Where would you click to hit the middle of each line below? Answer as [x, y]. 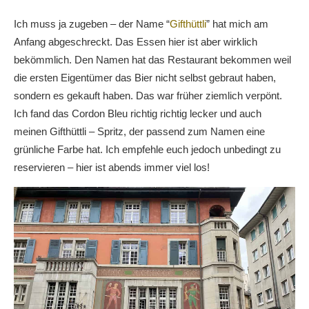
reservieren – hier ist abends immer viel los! [112, 167]
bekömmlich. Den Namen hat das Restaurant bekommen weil [152, 59]
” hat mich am [237, 23]
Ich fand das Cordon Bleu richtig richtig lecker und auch [138, 113]
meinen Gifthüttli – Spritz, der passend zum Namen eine [139, 131]
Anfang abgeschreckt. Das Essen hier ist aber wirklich [136, 41]
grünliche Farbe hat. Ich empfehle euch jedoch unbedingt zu [147, 149]
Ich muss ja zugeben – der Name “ [92, 23]
